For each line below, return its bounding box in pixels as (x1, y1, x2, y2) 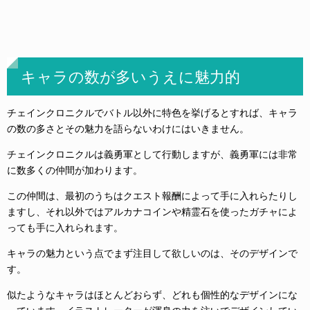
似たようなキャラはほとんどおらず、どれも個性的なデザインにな (7, 289, 298, 300)
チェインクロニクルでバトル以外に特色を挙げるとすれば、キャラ (7, 107, 298, 118)
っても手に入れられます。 (7, 222, 123, 233)
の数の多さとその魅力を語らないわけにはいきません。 (7, 123, 249, 134)
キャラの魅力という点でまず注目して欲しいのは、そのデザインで (7, 248, 298, 259)
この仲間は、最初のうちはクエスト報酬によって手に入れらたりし (7, 190, 298, 201)
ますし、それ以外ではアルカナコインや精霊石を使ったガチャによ (7, 206, 298, 217)
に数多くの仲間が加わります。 (7, 165, 143, 176)
